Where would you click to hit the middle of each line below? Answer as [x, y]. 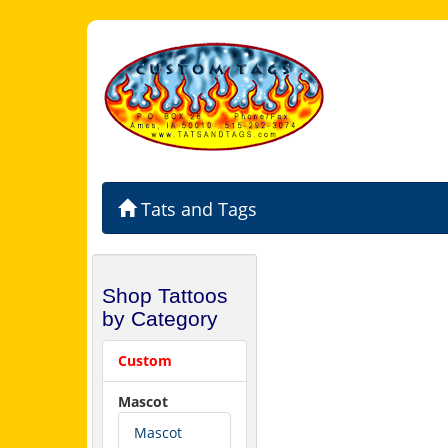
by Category [160, 318]
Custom [145, 360]
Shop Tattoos [165, 295]
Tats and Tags [196, 209]
